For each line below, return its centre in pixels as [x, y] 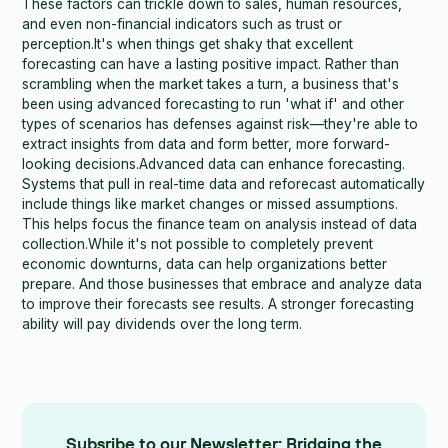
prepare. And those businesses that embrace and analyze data [222, 284]
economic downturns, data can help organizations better [205, 264]
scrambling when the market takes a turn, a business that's [211, 84]
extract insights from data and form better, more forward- [206, 144]
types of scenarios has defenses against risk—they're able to [220, 124]
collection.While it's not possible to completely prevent [198, 244]
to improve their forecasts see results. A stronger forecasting [218, 304]
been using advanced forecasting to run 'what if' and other [213, 104]
